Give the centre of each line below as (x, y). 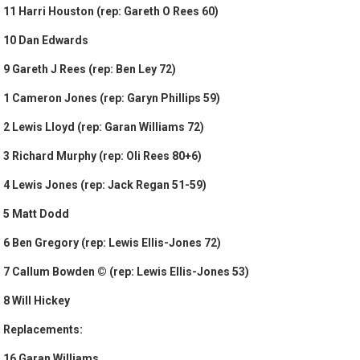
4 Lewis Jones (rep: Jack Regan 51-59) (105, 185)
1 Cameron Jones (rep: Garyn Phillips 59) (112, 98)
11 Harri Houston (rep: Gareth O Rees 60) (111, 12)
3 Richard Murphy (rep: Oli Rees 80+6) (103, 156)
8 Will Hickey (37, 301)
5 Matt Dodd (37, 214)
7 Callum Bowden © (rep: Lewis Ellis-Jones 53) (127, 272)
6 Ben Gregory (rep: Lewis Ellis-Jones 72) (112, 243)
